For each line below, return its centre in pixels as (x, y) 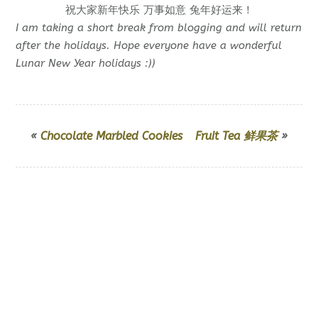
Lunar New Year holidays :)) (86, 63)
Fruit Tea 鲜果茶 (237, 136)
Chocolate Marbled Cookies (111, 136)
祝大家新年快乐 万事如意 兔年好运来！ (159, 10)
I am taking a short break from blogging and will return (159, 27)
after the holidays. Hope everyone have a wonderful (149, 45)
